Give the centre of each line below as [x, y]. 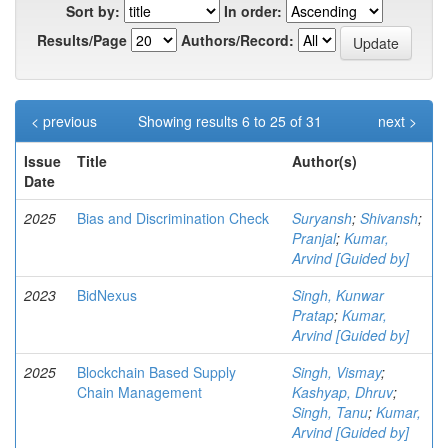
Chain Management [139, 391]
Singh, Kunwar [338, 294]
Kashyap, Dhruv [342, 391]
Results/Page [81, 40]
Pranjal [314, 237]
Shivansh [389, 217]
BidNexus [107, 294]
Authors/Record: [237, 40]
